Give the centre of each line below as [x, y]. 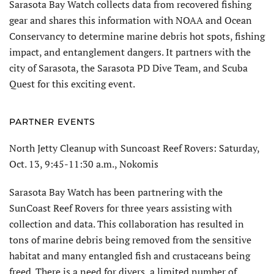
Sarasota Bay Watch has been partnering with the [116, 192]
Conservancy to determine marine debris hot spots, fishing [137, 36]
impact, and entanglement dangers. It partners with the [130, 52]
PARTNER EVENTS [52, 122]
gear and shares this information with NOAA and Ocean [131, 20]
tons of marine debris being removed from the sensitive [130, 240]
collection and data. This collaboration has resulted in [127, 224]
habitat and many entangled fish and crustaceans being [130, 256]
